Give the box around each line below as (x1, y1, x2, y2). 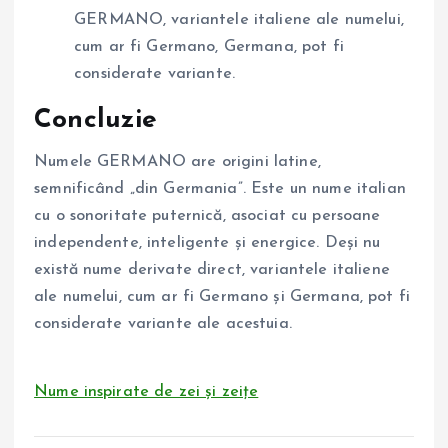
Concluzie (34, 106, 158, 134)
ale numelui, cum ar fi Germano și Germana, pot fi (34, 289, 410, 306)
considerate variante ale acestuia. (34, 316, 292, 333)
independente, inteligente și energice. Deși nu (34, 235, 381, 252)
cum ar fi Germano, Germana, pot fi (74, 38, 344, 55)
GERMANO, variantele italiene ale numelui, (74, 11, 404, 28)
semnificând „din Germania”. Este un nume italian (34, 181, 406, 198)
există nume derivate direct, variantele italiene (34, 262, 390, 279)
